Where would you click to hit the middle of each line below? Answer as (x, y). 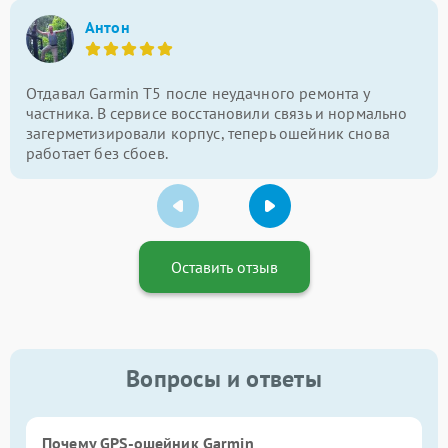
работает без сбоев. (97, 152)
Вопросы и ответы (224, 378)
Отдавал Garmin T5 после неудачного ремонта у (198, 92)
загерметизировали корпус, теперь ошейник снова (208, 132)
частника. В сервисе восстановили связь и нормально (217, 112)
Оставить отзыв (224, 266)
